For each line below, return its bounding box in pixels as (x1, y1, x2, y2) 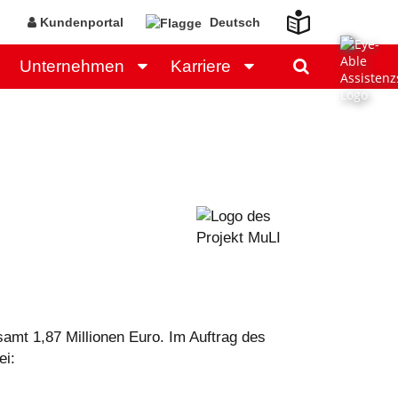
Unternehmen (20, 57, 124, 76)
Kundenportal (36, 15, 123, 29)
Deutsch (206, 15, 260, 29)
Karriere (171, 57, 231, 76)
